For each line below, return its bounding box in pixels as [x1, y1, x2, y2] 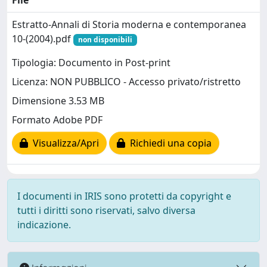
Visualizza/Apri [28, 136, 99, 150]
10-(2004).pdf [12, 32, 73, 45]
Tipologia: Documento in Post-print [12, 56, 170, 70]
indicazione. [17, 218, 71, 231]
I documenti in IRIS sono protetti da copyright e [17, 190, 231, 203]
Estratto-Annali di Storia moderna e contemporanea [12, 18, 246, 31]
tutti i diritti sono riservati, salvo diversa [17, 204, 195, 217]
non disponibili [77, 35, 132, 45]
